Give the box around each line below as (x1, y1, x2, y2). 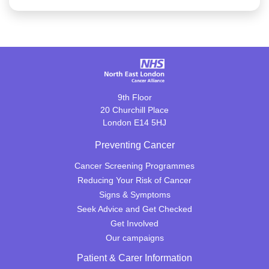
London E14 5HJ (103, 118, 166, 127)
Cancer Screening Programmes (74, 161, 195, 171)
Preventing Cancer (94, 140, 175, 150)
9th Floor (117, 92, 152, 102)
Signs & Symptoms (98, 190, 171, 199)
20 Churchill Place (100, 105, 169, 115)
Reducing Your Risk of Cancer (77, 175, 192, 185)
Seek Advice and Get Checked (77, 204, 192, 214)
